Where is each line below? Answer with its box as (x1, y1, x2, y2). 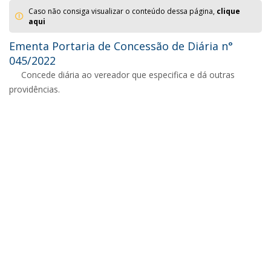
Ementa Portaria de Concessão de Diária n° (9, 38, 233, 53)
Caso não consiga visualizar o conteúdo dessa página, (28, 5, 217, 16)
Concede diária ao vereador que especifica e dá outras (21, 68, 235, 80)
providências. (9, 83, 60, 95)
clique (217, 5, 240, 16)
